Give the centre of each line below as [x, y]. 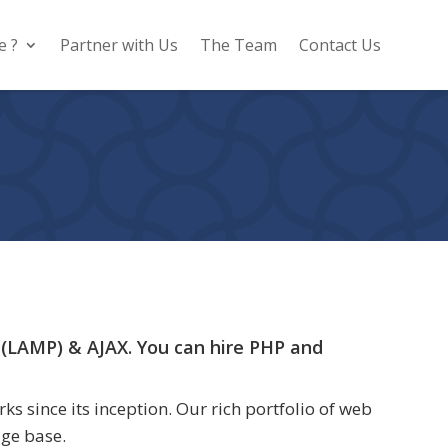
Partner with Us [118, 45]
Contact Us [339, 45]
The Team [238, 45]
